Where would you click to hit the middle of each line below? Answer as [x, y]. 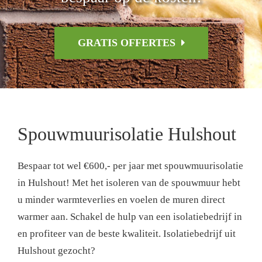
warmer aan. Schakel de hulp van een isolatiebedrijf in [130, 217]
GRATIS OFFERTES [126, 43]
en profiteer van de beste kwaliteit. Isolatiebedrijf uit [127, 234]
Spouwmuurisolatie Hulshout [127, 134]
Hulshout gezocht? [56, 251]
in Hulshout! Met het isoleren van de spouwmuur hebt [129, 183]
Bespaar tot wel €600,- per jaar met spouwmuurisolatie [130, 166]
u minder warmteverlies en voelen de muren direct [121, 200]
